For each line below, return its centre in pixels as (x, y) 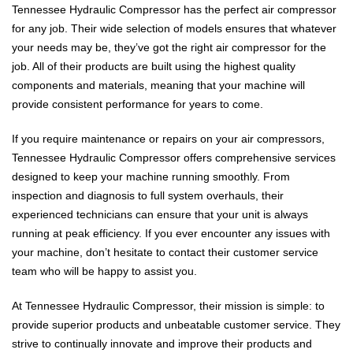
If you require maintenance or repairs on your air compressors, (168, 139)
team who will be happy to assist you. (104, 271)
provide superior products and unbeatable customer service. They (176, 325)
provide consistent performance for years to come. (137, 104)
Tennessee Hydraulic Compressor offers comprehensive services (174, 158)
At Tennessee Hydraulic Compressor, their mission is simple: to (168, 306)
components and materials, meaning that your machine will (158, 85)
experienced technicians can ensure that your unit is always (160, 215)
